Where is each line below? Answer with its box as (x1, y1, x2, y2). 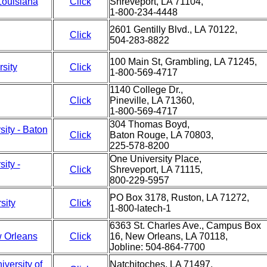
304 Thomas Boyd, (109, 119, 190, 129)
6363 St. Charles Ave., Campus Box (109, 221, 261, 231)
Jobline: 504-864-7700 (109, 242, 205, 252)
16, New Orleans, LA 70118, (109, 231, 228, 241)
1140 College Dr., (109, 85, 183, 95)
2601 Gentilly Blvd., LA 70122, (109, 24, 237, 35)
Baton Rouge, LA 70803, (109, 130, 213, 140)
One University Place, (109, 154, 201, 164)
